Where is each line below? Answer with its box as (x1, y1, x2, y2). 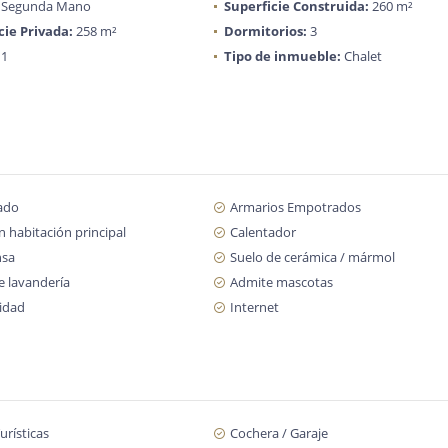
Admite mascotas (229, 273, 333, 291)
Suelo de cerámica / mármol (229, 248, 395, 266)
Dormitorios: (223, 22, 307, 40)
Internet (229, 298, 279, 316)
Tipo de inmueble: (223, 47, 341, 65)
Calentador (229, 223, 296, 241)
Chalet (340, 47, 382, 65)
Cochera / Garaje (229, 424, 328, 442)
